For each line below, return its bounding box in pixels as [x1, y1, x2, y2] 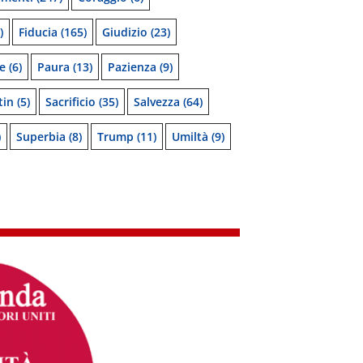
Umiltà [172, 129, 208, 144]
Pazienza [108, 59, 156, 75]
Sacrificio [45, 94, 96, 109]
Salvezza [134, 94, 180, 109]
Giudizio [102, 24, 147, 40]
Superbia [16, 129, 66, 144]
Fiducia [19, 24, 58, 40]
